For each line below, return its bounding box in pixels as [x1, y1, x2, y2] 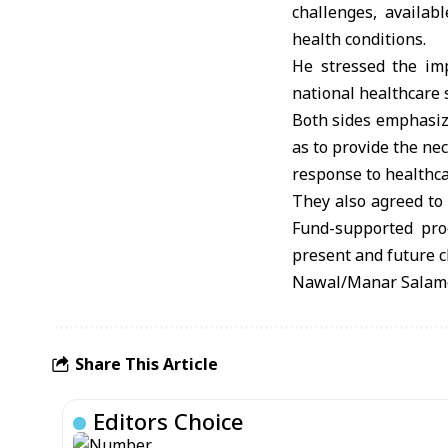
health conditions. [292, 28, 426, 50]
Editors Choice [93, 406, 244, 436]
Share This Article [75, 352, 218, 375]
